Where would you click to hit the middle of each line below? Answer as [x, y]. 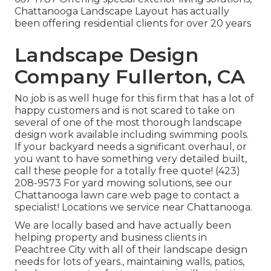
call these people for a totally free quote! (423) [127, 171]
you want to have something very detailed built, [131, 159]
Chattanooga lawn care [71, 195]
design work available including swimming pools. [132, 135]
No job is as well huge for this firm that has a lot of [134, 99]
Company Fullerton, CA [130, 77]
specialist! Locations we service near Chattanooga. [133, 207]
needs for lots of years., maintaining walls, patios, [129, 262]
